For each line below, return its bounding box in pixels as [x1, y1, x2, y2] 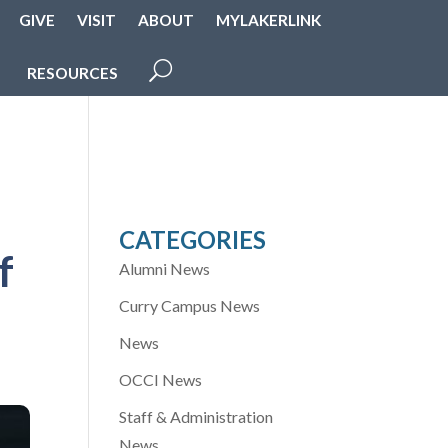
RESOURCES [26, 63, 118, 82]
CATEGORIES [119, 225, 267, 255]
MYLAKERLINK [216, 11, 322, 29]
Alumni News [119, 259, 211, 279]
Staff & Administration [119, 407, 274, 427]
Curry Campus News [119, 296, 261, 316]
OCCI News [119, 370, 203, 390]
